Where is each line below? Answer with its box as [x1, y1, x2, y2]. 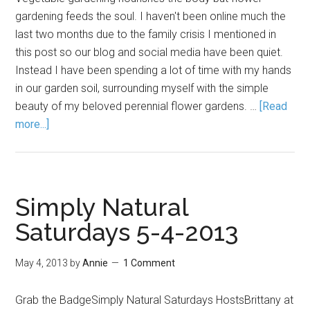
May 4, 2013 [15, 257, 69, 268]
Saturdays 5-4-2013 [15, 217, 239, 246]
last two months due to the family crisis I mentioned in [15, 28, 277, 41]
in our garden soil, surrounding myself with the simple [15, 82, 269, 95]
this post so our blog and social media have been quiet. [15, 46, 284, 59]
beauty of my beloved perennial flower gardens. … [15, 100, 260, 113]
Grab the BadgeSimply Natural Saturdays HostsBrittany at [15, 293, 294, 307]
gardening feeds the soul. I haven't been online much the [15, 10, 286, 23]
